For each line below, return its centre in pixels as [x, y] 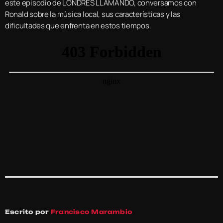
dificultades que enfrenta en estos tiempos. [78, 25]
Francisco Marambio [92, 212]
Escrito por [28, 212]
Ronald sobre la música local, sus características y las [93, 14]
